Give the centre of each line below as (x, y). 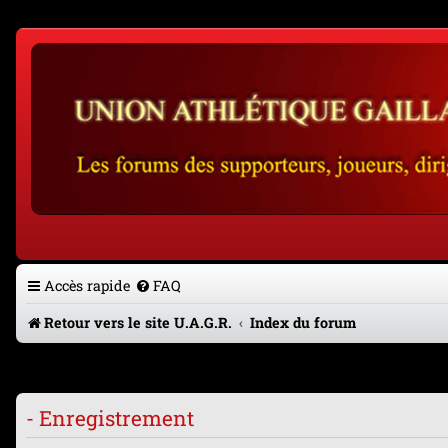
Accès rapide (87, 285)
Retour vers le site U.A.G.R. (138, 322)
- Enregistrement (110, 417)
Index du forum (303, 322)
